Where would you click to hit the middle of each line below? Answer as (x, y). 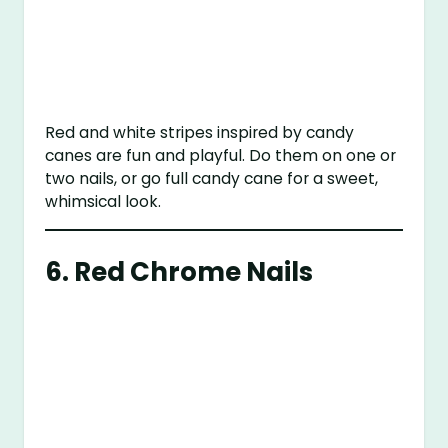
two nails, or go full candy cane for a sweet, (212, 179)
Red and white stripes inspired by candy (200, 133)
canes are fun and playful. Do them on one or (221, 156)
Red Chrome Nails (194, 271)
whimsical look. (103, 202)
